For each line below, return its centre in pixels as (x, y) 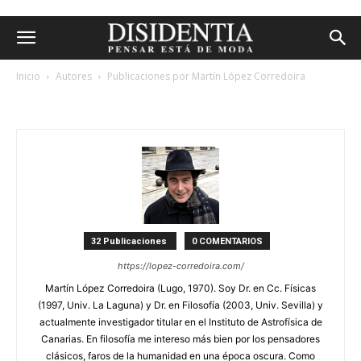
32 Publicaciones (130, 241)
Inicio (28, 76)
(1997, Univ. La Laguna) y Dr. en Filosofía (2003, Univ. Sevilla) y (180, 305)
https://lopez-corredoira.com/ (180, 266)
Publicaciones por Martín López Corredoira (206, 76)
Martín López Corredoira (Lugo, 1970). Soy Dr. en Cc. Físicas (180, 288)
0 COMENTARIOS (227, 241)
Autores (74, 76)
